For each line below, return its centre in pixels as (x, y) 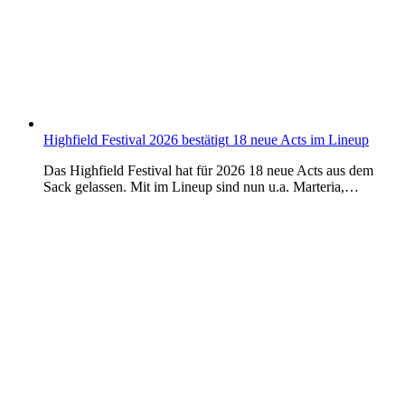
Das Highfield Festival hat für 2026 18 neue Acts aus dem (208, 171)
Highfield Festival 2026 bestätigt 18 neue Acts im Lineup (206, 140)
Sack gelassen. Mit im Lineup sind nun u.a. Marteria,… (201, 187)
